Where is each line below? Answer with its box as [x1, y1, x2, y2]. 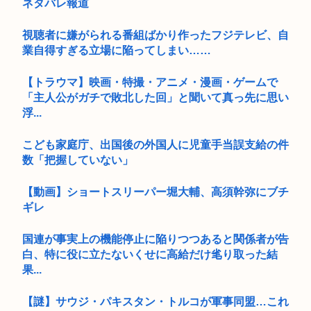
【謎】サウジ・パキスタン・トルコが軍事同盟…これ [22, 295, 289, 308]
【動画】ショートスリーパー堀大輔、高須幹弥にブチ [22, 185, 289, 198]
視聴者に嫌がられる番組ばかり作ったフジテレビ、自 [22, 28, 289, 41]
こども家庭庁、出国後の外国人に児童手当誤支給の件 [22, 138, 289, 151]
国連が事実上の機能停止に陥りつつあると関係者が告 [22, 233, 289, 245]
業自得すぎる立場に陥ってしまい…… [22, 44, 211, 56]
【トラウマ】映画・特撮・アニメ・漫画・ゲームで [22, 76, 278, 88]
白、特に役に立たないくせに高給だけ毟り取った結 [22, 248, 278, 260]
